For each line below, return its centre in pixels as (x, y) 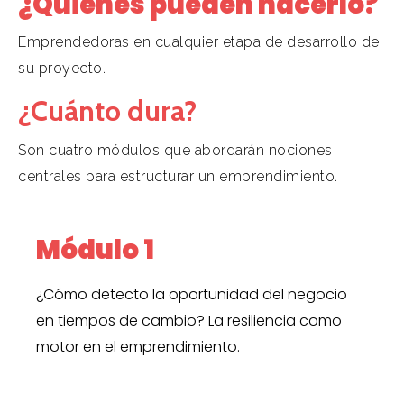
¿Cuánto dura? (107, 111)
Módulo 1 (95, 250)
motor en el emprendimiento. (138, 347)
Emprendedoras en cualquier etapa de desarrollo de (199, 42)
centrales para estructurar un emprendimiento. (178, 177)
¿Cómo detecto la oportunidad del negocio (192, 295)
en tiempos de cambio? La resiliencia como (189, 321)
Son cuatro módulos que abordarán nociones (175, 151)
